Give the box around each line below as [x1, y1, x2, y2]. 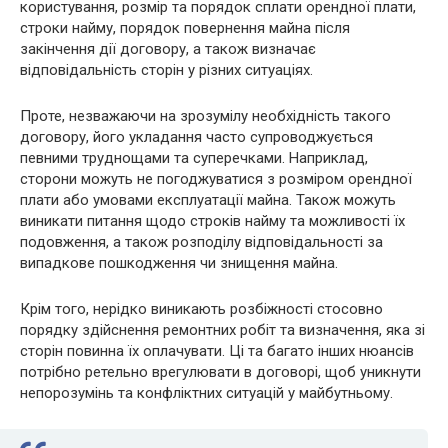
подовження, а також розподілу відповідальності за [20, 232, 383, 251]
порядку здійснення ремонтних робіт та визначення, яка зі [20, 320, 425, 339]
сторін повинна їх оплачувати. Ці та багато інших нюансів [20, 341, 414, 360]
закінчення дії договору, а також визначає [20, 39, 316, 58]
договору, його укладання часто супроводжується [20, 127, 373, 146]
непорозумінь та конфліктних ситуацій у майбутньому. [20, 383, 393, 402]
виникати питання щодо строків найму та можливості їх [20, 211, 405, 230]
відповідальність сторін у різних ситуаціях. [20, 60, 313, 79]
